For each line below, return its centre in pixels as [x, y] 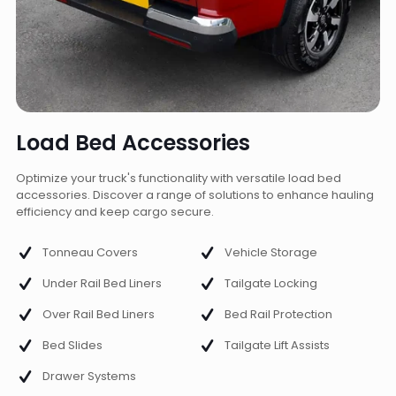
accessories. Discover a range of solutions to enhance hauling [195, 194]
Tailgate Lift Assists [277, 346]
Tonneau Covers [90, 253]
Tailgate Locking [271, 284]
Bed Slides [72, 346]
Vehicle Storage [271, 253]
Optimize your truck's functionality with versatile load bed [179, 178]
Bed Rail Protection [278, 315]
